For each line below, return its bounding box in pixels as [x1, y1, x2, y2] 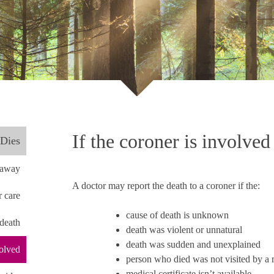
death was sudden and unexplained [125, 239, 261, 250]
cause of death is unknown [125, 210, 229, 221]
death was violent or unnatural [125, 224, 242, 235]
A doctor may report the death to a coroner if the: [72, 180, 260, 191]
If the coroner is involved [72, 130, 270, 152]
